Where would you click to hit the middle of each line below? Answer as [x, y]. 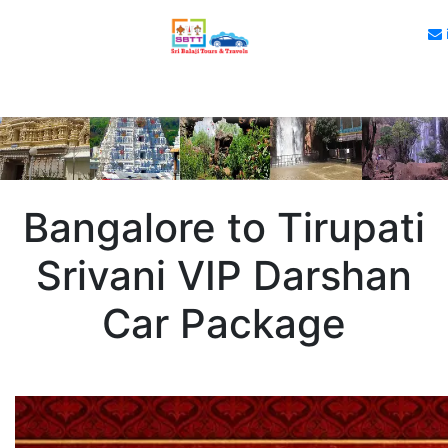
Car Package [224, 323]
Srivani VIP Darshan [224, 275]
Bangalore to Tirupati [224, 227]
